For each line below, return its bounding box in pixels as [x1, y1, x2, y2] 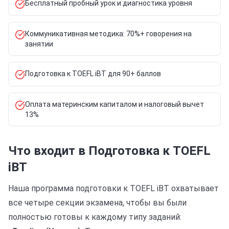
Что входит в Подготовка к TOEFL [8, 144, 211, 158]
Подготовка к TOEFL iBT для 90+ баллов [25, 70, 161, 78]
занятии [25, 40, 53, 48]
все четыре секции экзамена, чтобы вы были [8, 198, 187, 208]
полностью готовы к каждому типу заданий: [8, 212, 181, 222]
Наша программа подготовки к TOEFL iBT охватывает [8, 184, 219, 193]
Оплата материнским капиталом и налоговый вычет [25, 100, 204, 108]
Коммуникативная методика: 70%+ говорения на [25, 30, 192, 38]
